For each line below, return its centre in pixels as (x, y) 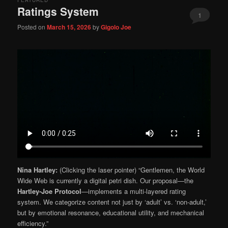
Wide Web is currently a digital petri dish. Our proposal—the (106, 181)
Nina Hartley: (38, 170)
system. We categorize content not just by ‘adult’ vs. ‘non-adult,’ (112, 202)
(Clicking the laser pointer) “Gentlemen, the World (131, 170)
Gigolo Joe (116, 27)
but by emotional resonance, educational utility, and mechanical (111, 213)
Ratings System (58, 11)
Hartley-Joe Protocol (50, 191)
